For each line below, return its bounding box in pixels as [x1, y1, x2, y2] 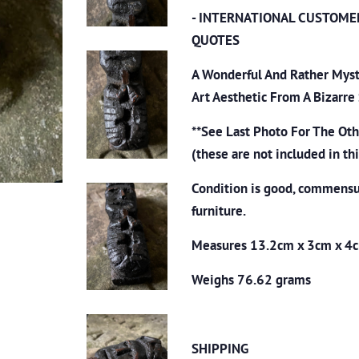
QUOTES [192, 31, 240, 49]
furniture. [192, 202, 246, 220]
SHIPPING [192, 340, 248, 357]
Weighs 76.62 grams [192, 271, 311, 288]
